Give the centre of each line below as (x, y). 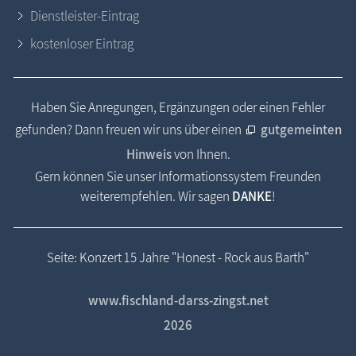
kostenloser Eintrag (82, 44)
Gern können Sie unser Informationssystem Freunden (178, 177)
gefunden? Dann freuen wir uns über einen (129, 130)
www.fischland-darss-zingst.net (178, 300)
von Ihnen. (202, 155)
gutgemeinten (301, 130)
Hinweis (149, 155)
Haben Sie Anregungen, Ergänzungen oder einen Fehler (178, 108)
